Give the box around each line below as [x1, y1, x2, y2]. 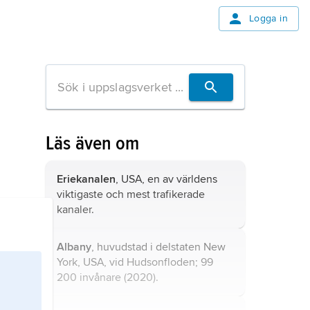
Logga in [248, 12, 288, 24]
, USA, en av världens [116, 172, 217, 186]
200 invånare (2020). [57, 271, 158, 284]
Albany [57, 240, 91, 254]
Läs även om [46, 131, 140, 155]
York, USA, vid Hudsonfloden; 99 [57, 255, 213, 269]
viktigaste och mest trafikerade [57, 188, 205, 201]
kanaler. [57, 203, 94, 217]
